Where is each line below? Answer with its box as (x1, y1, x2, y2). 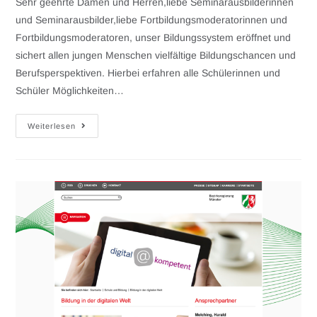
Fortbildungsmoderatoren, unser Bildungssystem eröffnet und (16, 31, 292, 43)
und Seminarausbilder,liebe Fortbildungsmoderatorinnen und (16, 13, 288, 25)
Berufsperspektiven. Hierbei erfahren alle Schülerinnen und (16, 67, 281, 79)
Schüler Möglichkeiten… (16, 84, 125, 96)
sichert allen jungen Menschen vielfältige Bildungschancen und (16, 49, 296, 61)
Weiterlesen (28, 121, 76, 130)
